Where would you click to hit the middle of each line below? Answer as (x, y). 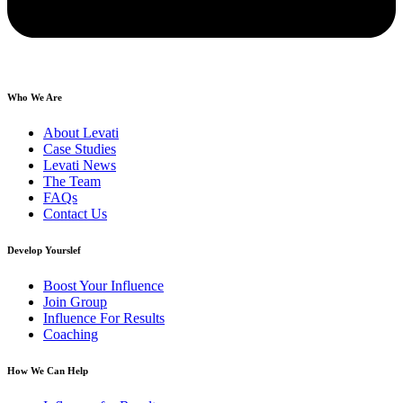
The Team (72, 182)
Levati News (80, 166)
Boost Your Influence (103, 286)
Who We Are (35, 98)
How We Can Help (48, 370)
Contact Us (75, 214)
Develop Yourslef (44, 251)
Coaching (71, 335)
